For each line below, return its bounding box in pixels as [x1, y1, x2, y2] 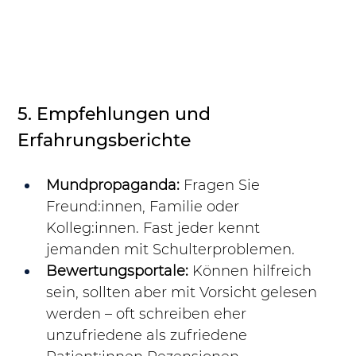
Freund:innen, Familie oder [46, 198, 244, 216]
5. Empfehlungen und [17, 103, 216, 126]
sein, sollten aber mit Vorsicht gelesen [46, 284, 322, 302]
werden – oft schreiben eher [46, 305, 251, 323]
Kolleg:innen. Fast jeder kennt [46, 219, 265, 238]
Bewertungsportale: [46, 262, 189, 281]
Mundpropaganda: [46, 176, 180, 195]
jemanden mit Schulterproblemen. [46, 241, 296, 259]
